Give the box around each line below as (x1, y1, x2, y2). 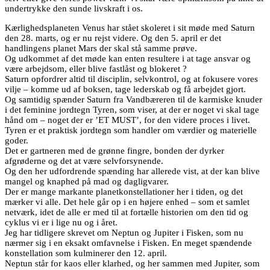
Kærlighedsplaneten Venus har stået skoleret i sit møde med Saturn (5, 22, 255, 33)
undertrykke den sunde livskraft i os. (5, 3, 143, 13)
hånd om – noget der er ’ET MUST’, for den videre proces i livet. (5, 115, 250, 125)
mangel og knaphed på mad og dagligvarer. (5, 176, 169, 186)
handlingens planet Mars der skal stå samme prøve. (5, 43, 197, 53)
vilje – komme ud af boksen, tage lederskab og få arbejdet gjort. (5, 84, 246, 94)
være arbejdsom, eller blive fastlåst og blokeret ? (5, 63, 187, 74)
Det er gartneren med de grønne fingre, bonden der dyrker (5, 145, 224, 155)
